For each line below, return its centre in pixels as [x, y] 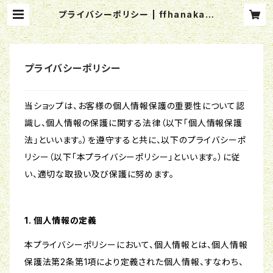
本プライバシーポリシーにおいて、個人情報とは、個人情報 [136, 245]
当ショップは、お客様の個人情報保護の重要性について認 [135, 106]
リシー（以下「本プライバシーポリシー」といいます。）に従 [133, 157]
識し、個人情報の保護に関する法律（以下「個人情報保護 [133, 123]
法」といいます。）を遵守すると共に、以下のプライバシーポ [135, 140]
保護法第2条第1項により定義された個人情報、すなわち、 [134, 262]
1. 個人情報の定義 [61, 221]
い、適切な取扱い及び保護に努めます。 [99, 174]
